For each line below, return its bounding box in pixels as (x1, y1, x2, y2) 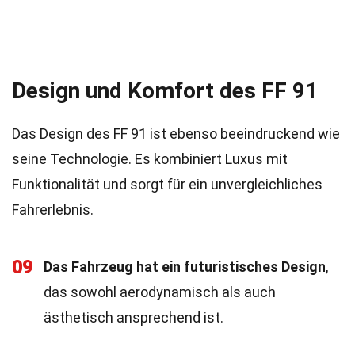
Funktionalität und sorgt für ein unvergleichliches (12, 176, 323, 193)
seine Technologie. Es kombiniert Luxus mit (12, 151, 288, 167)
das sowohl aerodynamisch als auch (44, 284, 276, 300)
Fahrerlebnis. (12, 201, 94, 218)
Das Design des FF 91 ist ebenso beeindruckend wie (12, 125, 340, 142)
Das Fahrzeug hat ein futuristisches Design (44, 258, 326, 275)
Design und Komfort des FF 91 (12, 78, 318, 104)
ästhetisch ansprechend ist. (44, 309, 223, 326)
